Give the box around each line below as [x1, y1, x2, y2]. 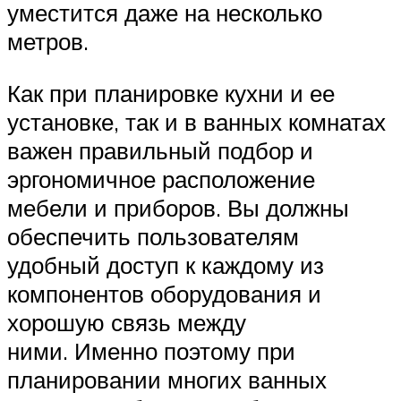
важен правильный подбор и [7, 135, 313, 165]
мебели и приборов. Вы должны [7, 192, 349, 222]
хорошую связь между [7, 307, 246, 337]
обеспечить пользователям [7, 221, 299, 251]
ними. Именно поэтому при [7, 336, 295, 365]
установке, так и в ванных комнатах [7, 107, 386, 136]
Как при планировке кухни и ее [7, 78, 335, 107]
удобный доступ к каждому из [7, 250, 324, 279]
